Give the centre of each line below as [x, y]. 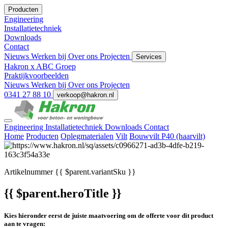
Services [149, 57]
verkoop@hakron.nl [85, 95]
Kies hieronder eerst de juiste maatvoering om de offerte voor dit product [109, 216]
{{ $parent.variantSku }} [94, 172]
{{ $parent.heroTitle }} [63, 193]
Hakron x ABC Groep [40, 66]
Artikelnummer [28, 172]
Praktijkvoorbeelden [36, 76]
